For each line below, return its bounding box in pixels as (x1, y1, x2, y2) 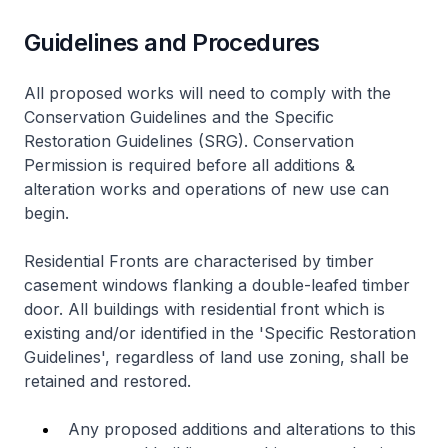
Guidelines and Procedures (24, 27, 320, 57)
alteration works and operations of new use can (24, 178, 389, 199)
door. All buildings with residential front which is (24, 298, 385, 319)
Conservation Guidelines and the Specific (24, 106, 334, 127)
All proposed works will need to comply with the (24, 82, 391, 103)
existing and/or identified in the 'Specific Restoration (24, 322, 416, 343)
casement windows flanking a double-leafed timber (24, 274, 410, 295)
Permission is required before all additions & (24, 154, 355, 175)
